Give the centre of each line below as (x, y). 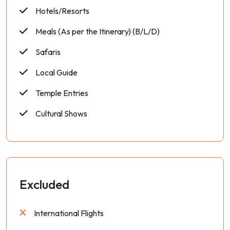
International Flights (69, 213)
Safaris (48, 52)
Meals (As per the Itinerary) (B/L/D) (98, 32)
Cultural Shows (61, 114)
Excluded (44, 185)
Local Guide (56, 73)
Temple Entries (62, 93)
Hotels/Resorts (62, 11)
